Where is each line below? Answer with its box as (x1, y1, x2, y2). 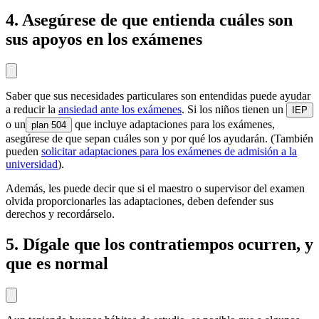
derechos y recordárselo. (6, 207, 115, 220)
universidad (6, 157, 58, 170)
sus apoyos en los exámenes (6, 30, 202, 49)
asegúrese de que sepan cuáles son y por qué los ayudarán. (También (6, 132, 313, 145)
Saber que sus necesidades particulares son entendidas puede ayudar (6, 89, 310, 102)
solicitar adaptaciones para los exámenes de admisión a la (41, 145, 297, 157)
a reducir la (6, 103, 58, 115)
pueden (6, 145, 41, 157)
